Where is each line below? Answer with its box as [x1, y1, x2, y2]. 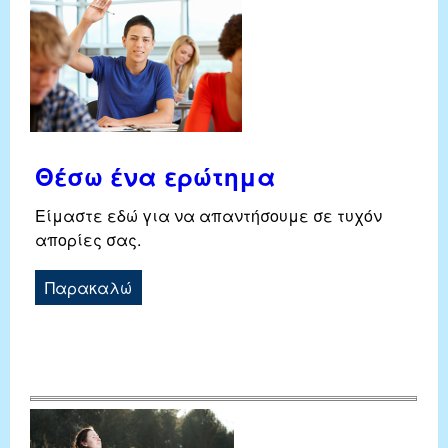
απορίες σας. [35, 228, 141, 252]
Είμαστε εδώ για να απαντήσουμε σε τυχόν [35, 204, 382, 228]
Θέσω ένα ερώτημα [35, 159, 276, 194]
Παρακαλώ [45, 276, 132, 300]
